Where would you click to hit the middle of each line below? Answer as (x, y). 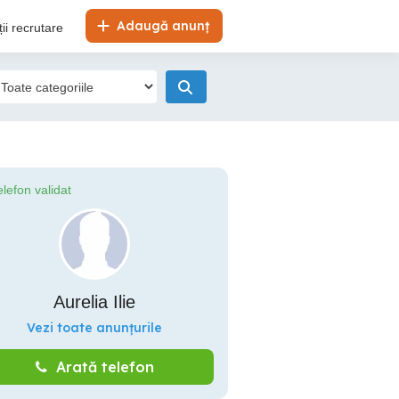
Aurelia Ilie (94, 302)
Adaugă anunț (161, 26)
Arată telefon (105, 367)
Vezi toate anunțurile (94, 328)
